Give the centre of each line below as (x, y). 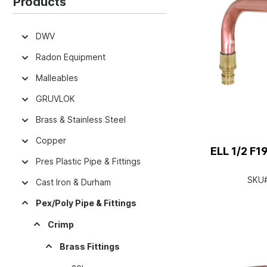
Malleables (57, 78)
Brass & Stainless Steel (81, 119)
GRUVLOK (55, 99)
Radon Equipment (71, 57)
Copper (51, 140)
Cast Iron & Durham (73, 182)
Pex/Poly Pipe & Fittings (86, 203)
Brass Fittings (90, 246)
